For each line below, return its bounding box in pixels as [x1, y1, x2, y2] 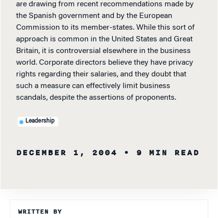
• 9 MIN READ [124, 146, 200, 159]
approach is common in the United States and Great [16, 35, 193, 43]
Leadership [25, 118, 55, 125]
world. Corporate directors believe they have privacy [16, 58, 193, 67]
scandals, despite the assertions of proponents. [16, 93, 176, 102]
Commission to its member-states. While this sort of [16, 23, 195, 32]
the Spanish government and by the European [16, 12, 172, 20]
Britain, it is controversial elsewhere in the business [16, 47, 191, 55]
